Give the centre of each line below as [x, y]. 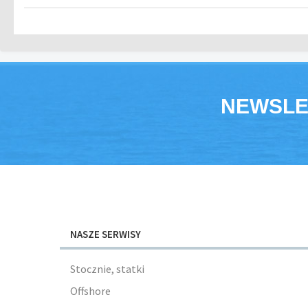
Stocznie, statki [108, 269]
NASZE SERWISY [106, 234]
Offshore [91, 291]
